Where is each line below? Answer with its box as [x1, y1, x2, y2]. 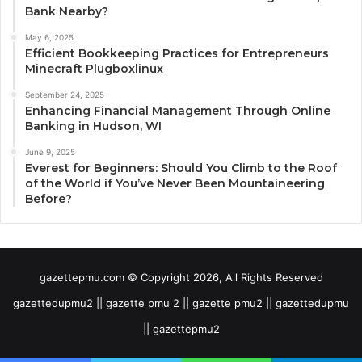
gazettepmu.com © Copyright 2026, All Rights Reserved [39, 270, 323, 284]
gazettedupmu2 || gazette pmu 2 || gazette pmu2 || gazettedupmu [13, 296, 349, 309]
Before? [25, 191, 72, 206]
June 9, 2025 [25, 146, 75, 157]
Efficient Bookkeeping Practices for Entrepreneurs [25, 45, 329, 61]
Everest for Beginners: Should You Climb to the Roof [25, 160, 337, 175]
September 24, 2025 [25, 89, 104, 99]
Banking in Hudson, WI [25, 118, 162, 133]
